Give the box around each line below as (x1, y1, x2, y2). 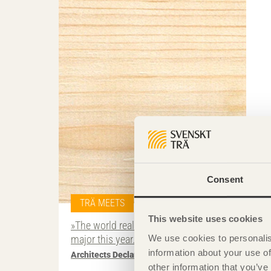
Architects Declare (71, 249, 142, 260)
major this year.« (71, 233, 139, 246)
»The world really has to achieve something (71, 219, 252, 232)
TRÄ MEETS (80, 197, 125, 209)
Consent (207, 174, 243, 184)
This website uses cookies (148, 214, 263, 224)
